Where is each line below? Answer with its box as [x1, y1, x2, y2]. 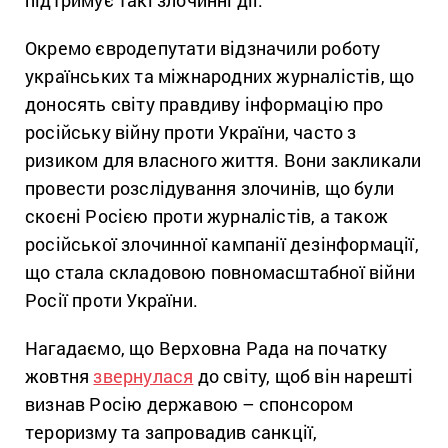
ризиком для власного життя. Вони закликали [25, 148, 422, 173]
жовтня [25, 364, 94, 389]
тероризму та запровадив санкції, [25, 420, 318, 445]
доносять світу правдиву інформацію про [25, 92, 384, 117]
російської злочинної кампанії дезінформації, [25, 232, 419, 257]
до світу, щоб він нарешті [193, 364, 414, 389]
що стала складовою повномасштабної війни [25, 260, 416, 285]
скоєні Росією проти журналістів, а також [25, 204, 389, 229]
